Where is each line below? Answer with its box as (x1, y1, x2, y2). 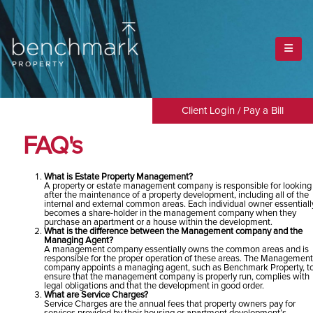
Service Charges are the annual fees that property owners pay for (43, 300, 296, 309)
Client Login (182, 105, 235, 116)
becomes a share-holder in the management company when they (43, 209, 296, 218)
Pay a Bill (243, 105, 284, 116)
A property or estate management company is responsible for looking (43, 182, 312, 191)
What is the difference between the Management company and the (43, 227, 303, 236)
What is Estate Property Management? (43, 173, 193, 182)
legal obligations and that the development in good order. (43, 282, 264, 291)
